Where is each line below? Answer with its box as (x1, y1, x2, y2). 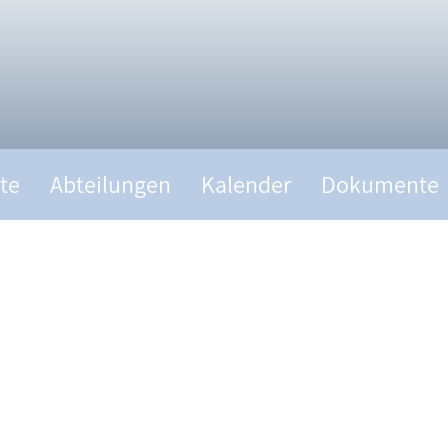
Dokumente (321, 167, 439, 200)
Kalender (201, 167, 291, 200)
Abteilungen (50, 167, 171, 200)
